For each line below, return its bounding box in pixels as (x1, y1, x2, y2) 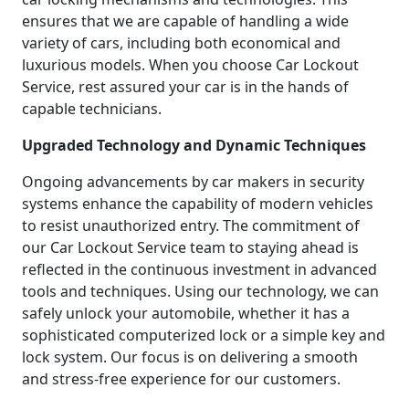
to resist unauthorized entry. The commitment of (22, 215, 360, 236)
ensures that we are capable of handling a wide (22, 10, 349, 31)
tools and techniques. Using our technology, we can (22, 280, 379, 301)
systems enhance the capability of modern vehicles (22, 193, 373, 214)
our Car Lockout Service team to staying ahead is (22, 236, 359, 257)
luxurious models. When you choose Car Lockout (22, 54, 359, 75)
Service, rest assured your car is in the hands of (22, 76, 349, 97)
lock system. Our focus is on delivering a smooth (22, 346, 358, 367)
